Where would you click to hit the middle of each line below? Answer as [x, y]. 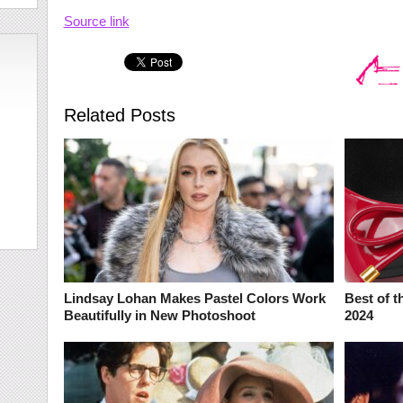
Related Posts [119, 115]
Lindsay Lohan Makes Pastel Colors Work [194, 298]
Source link [96, 21]
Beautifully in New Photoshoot [159, 315]
